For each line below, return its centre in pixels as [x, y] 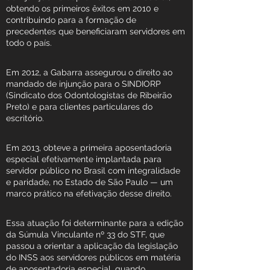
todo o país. [29, 43]
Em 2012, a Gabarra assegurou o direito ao [89, 72]
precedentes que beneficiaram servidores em [96, 31]
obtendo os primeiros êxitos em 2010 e [82, 8]
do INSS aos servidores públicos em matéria [93, 257]
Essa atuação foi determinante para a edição [95, 223]
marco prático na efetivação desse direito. [89, 193]
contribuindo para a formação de [71, 20]
